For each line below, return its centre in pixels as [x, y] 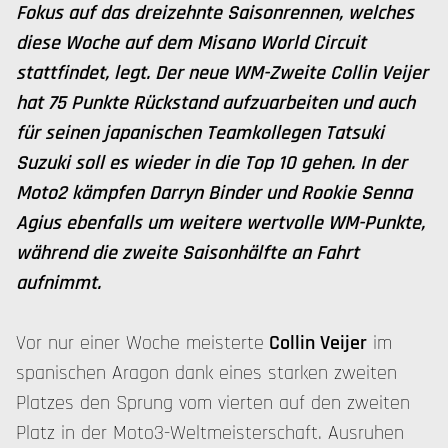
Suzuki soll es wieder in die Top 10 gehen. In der [211, 163]
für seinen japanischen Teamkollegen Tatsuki [200, 133]
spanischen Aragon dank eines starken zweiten [206, 373]
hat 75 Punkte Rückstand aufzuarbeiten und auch [215, 103]
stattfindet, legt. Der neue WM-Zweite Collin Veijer [222, 73]
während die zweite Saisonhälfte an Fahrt [187, 253]
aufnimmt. [58, 283]
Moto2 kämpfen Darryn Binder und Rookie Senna [214, 193]
